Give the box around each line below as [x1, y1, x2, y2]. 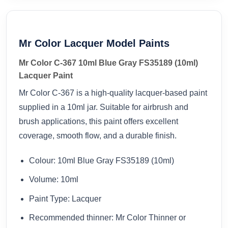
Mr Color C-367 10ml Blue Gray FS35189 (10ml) [19, 58, 198, 67]
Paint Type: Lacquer [29, 194, 101, 203]
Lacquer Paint [19, 71, 73, 80]
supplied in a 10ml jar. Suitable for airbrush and [19, 102, 188, 111]
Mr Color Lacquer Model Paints [19, 37, 169, 49]
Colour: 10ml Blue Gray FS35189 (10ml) [29, 156, 174, 165]
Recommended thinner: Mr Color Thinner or [29, 213, 186, 222]
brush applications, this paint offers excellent [19, 117, 178, 126]
